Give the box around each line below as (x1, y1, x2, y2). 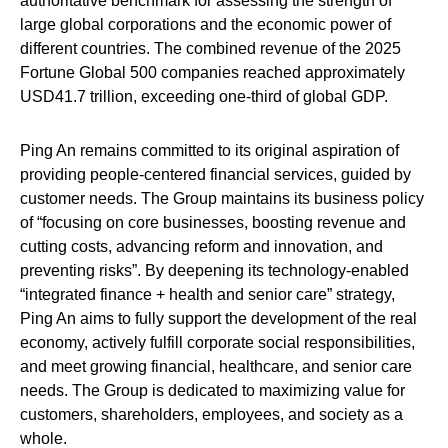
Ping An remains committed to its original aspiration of (20, 141, 399, 159)
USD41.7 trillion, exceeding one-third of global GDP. (20, 87, 388, 105)
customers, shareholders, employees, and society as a (20, 405, 403, 423)
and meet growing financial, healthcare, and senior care (20, 357, 412, 375)
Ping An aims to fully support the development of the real (20, 309, 417, 327)
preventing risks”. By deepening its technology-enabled (20, 261, 409, 279)
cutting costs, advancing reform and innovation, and (20, 237, 383, 255)
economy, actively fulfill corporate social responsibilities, (20, 333, 415, 351)
